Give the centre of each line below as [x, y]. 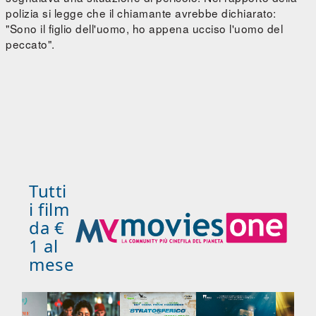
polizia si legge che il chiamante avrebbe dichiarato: [141, 13]
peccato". [30, 44]
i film [49, 209]
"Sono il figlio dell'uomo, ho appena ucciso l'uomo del [144, 29]
